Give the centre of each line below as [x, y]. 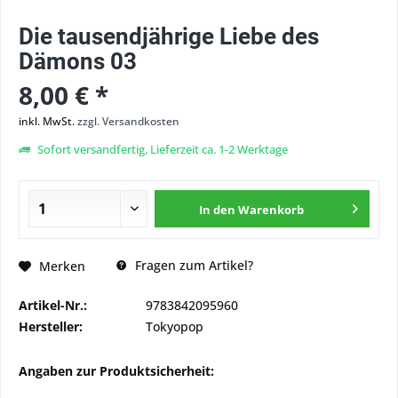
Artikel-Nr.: [53, 305]
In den [218, 210]
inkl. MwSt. [48, 121]
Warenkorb [271, 210]
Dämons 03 [78, 61]
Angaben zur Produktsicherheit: [116, 371]
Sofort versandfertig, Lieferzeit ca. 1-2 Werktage [161, 149]
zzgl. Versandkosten [128, 121]
